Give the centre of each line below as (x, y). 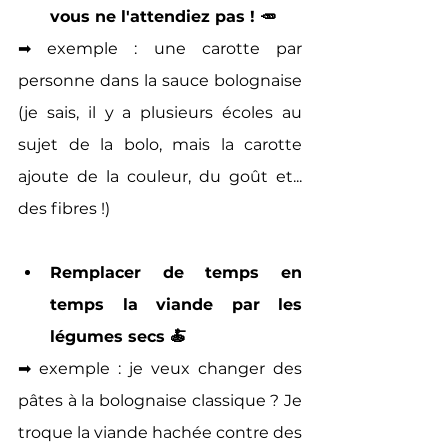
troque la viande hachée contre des (160, 432)
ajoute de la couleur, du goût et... (160, 176)
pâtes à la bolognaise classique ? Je (160, 400)
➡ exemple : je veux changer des (160, 368)
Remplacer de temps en (176, 272)
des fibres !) (64, 208)
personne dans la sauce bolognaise (160, 80)
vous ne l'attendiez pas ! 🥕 (163, 16)
